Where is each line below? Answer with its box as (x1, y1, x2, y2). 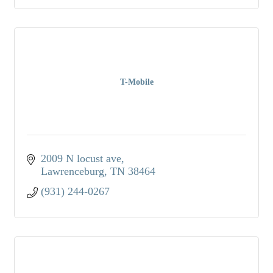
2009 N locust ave (40, 152, 121, 165)
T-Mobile (119, 77, 154, 87)
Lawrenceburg (40, 165, 104, 177)
